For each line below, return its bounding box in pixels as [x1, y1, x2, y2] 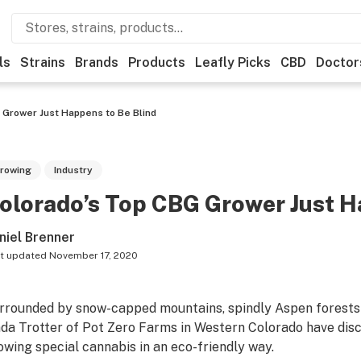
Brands [75, 55, 118, 70]
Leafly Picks [195, 55, 271, 70]
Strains [20, 55, 65, 70]
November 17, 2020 [48, 250, 138, 261]
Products [128, 55, 185, 70]
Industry [53, 164, 93, 176]
